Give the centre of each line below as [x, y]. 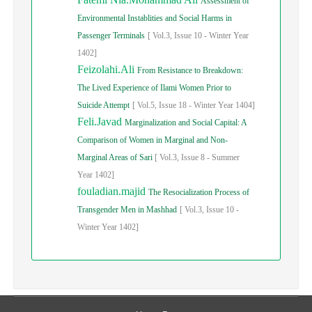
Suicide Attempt [103, 105]
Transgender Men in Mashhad [127, 210]
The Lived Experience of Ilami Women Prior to [154, 88]
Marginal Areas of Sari [116, 157]
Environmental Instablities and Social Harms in [155, 18]
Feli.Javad [101, 122]
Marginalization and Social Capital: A [186, 123]
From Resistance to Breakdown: [190, 70]
